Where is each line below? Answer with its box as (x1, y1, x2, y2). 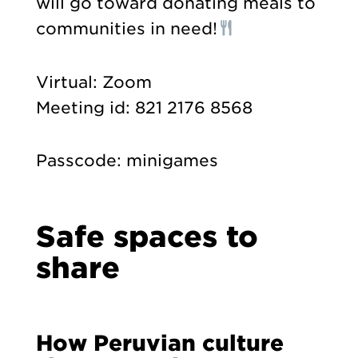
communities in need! (35, 18, 217, 38)
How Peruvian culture (35, 330, 284, 356)
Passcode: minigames (35, 151, 218, 171)
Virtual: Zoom (35, 72, 152, 92)
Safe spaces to (35, 220, 258, 255)
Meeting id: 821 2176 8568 (35, 97, 253, 117)
